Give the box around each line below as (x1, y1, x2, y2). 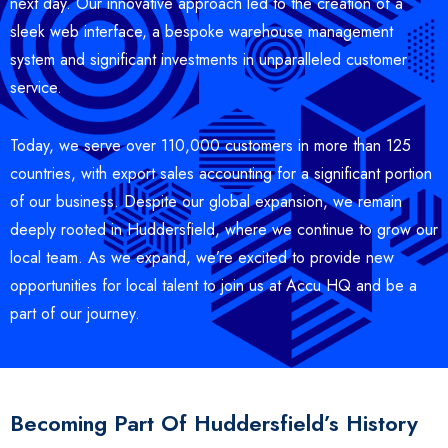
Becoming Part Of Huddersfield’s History (10, 407, 418, 440)
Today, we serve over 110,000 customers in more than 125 (10, 134, 411, 158)
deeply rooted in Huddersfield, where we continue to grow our (10, 218, 438, 242)
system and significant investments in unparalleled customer (10, 48, 407, 72)
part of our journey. (10, 302, 140, 326)
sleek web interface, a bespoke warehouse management (10, 20, 393, 44)
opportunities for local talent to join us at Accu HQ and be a (10, 274, 417, 298)
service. (10, 76, 62, 100)
